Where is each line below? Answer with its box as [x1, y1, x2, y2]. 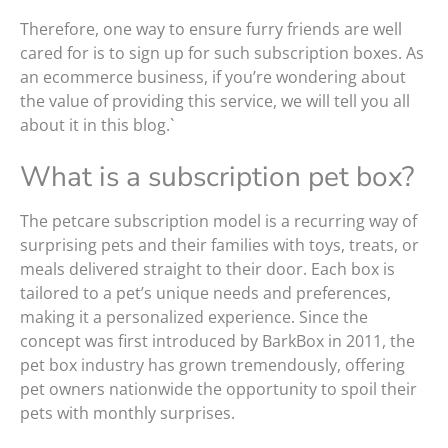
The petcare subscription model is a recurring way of [20, 210, 417, 233]
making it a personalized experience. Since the [20, 306, 368, 329]
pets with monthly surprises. [20, 402, 235, 425]
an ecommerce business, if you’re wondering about [20, 66, 406, 89]
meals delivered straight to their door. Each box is [20, 258, 395, 281]
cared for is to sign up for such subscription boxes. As [20, 42, 424, 65]
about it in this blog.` [20, 114, 174, 137]
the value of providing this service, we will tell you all [20, 90, 410, 113]
